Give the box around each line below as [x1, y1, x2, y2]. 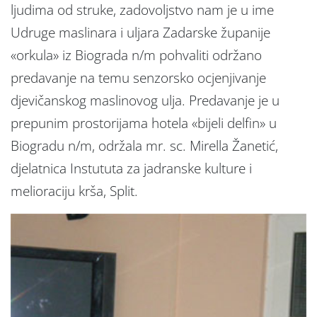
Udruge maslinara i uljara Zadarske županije [11, 23, 270, 42]
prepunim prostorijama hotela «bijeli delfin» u [11, 113, 277, 132]
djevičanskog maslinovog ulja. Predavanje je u [11, 91, 279, 110]
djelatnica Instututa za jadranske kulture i [11, 158, 252, 178]
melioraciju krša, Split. [11, 181, 138, 200]
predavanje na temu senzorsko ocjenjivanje [11, 68, 266, 87]
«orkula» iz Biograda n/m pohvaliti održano [11, 45, 262, 64]
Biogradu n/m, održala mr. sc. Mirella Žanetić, [11, 136, 278, 155]
